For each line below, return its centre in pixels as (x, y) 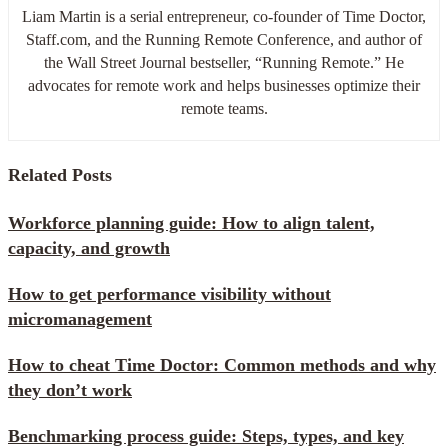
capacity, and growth (89, 247)
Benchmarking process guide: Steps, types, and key (206, 435)
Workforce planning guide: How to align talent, (191, 222)
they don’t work (70, 389)
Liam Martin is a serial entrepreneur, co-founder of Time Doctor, (224, 16)
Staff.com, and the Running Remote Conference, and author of (224, 39)
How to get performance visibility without (169, 293)
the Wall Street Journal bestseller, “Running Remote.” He (224, 62)
